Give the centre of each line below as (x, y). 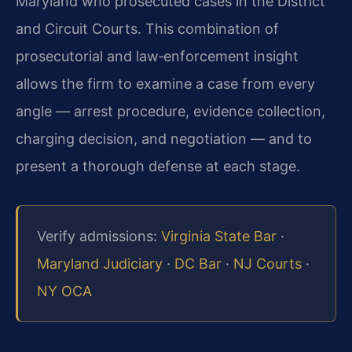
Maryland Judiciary (100, 264)
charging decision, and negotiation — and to (164, 138)
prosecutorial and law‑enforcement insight (157, 56)
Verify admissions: (99, 236)
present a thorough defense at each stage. (158, 166)
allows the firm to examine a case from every (165, 83)
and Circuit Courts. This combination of (147, 28)
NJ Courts (268, 264)
